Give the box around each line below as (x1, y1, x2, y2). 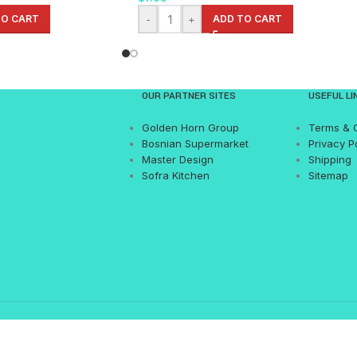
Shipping (308, 153, 351, 167)
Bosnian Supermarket (141, 137, 249, 151)
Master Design (141, 153, 214, 167)
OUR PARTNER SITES (141, 89, 236, 104)
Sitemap (308, 169, 348, 182)
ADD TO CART (213, 13, 282, 25)
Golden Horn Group (141, 121, 239, 135)
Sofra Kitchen (141, 169, 210, 182)
